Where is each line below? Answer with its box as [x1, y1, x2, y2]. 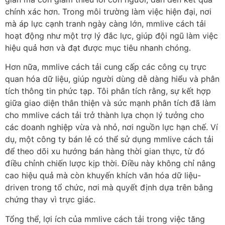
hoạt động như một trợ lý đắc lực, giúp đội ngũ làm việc [5, 31, 218, 41]
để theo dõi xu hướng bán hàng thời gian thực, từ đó [5, 146, 205, 157]
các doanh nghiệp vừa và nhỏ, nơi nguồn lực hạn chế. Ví [5, 122, 218, 133]
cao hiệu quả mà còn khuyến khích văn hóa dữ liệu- [5, 170, 201, 181]
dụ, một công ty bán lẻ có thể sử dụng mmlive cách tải [5, 134, 213, 145]
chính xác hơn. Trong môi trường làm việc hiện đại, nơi [5, 7, 211, 17]
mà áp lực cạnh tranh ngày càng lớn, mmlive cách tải [5, 19, 206, 29]
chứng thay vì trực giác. [5, 194, 95, 205]
